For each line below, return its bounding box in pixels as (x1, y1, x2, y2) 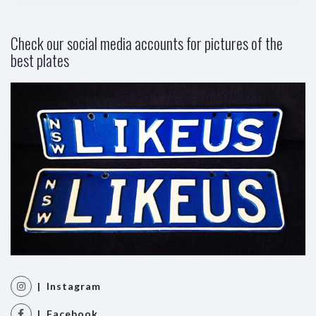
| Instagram (32, 279, 101, 292)
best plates (11, 49, 69, 71)
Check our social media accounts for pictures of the (11, 32, 283, 54)
